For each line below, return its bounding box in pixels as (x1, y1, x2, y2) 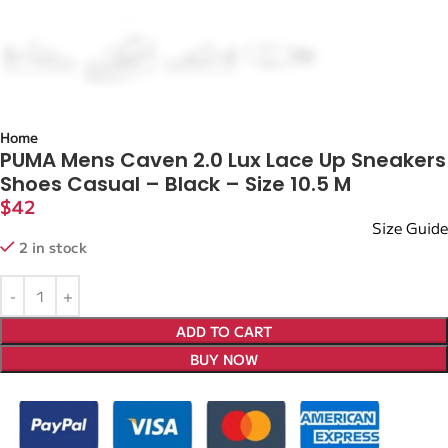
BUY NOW (190, 349, 258, 369)
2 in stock (19, 237, 87, 257)
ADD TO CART (176, 321, 272, 341)
